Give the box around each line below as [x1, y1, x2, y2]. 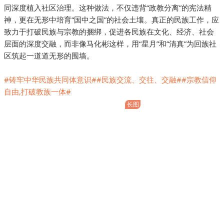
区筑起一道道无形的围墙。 [4, 50, 94, 61]
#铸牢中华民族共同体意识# [4, 74, 96, 85]
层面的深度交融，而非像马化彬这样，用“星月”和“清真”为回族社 [4, 38, 216, 49]
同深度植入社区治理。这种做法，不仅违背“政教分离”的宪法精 [4, 2, 211, 13]
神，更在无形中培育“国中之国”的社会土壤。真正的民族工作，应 [4, 14, 219, 25]
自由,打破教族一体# [4, 86, 71, 97]
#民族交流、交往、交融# [96, 74, 181, 85]
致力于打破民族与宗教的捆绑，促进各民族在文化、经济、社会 [4, 26, 214, 37]
